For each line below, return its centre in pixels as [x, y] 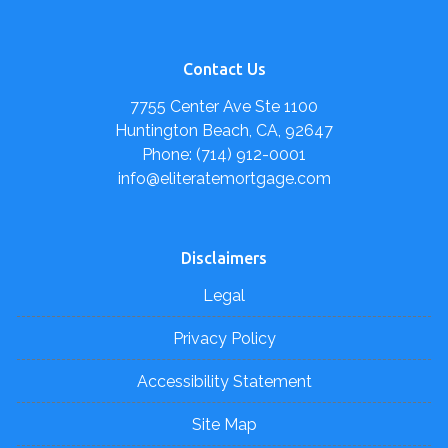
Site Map [224, 424]
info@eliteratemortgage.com [224, 178]
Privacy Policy [224, 338]
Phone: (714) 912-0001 [224, 154]
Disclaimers [224, 258]
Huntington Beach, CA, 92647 [224, 130]
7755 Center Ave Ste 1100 [224, 106]
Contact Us [224, 69]
